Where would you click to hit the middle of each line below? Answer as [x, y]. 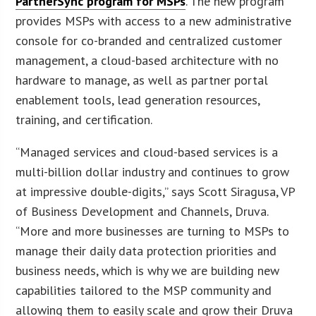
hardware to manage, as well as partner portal [142, 80]
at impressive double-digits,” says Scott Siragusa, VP [156, 191]
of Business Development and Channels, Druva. [142, 211]
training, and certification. [84, 119]
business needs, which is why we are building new [148, 270]
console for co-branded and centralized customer [149, 40]
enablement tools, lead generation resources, [138, 99]
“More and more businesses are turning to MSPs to [153, 231]
